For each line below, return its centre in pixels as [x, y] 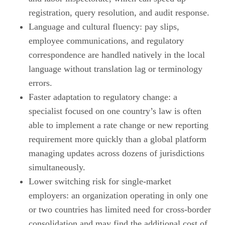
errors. [40, 83]
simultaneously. [57, 167]
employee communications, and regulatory [106, 40]
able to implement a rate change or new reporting [118, 125]
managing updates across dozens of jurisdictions [116, 153]
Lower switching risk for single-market [100, 181]
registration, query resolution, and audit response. [119, 12]
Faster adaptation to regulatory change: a [103, 97]
